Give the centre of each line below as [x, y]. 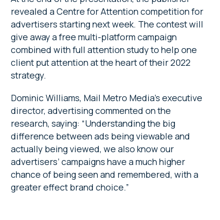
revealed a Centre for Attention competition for [107, 11]
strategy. [30, 75]
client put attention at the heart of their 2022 [101, 62]
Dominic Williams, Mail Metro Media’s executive [107, 97]
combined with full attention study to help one [104, 49]
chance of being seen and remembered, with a [105, 174]
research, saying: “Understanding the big [93, 123]
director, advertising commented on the [91, 110]
